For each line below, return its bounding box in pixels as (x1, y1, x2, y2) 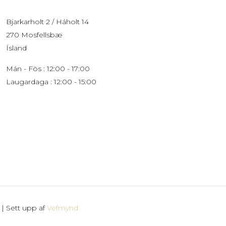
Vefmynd (47, 203, 78, 213)
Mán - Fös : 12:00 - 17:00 (6, 64, 90, 74)
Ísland (6, 43, 27, 53)
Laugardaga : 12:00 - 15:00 (6, 77, 96, 87)
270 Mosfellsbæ (6, 30, 63, 40)
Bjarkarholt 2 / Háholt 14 (6, 17, 89, 27)
